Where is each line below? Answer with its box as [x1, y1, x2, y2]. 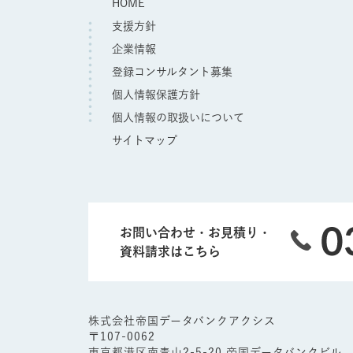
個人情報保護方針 [112, 89, 200, 100]
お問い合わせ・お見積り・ [120, 226, 271, 239]
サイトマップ [112, 135, 177, 146]
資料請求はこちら [120, 245, 221, 258]
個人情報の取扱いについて [112, 112, 244, 123]
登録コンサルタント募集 [112, 66, 232, 77]
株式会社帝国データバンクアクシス [88, 315, 276, 326]
